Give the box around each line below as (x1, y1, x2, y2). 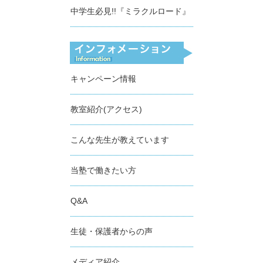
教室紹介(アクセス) (70, 104, 142, 114)
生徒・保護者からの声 (70, 226, 153, 236)
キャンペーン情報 (70, 73, 136, 83)
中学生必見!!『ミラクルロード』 (70, 6, 190, 16)
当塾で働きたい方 (70, 165, 136, 175)
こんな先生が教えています (70, 134, 169, 144)
